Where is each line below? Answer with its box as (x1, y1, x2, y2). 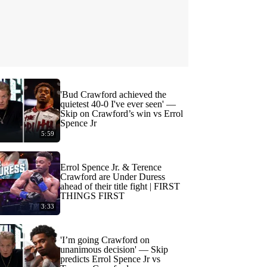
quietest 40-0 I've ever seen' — (60, 99, 176, 109)
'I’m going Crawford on (60, 235, 150, 245)
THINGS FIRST (60, 191, 125, 201)
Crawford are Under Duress (60, 172, 165, 182)
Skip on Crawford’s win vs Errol (60, 108, 183, 119)
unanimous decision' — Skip (60, 244, 168, 254)
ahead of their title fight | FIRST (60, 181, 180, 191)
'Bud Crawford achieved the (60, 89, 166, 100)
